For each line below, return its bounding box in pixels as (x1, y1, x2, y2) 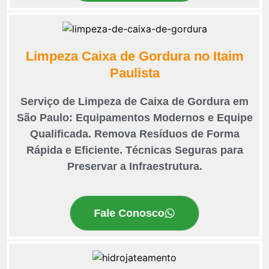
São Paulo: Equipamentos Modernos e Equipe (16, 112, 253, 124)
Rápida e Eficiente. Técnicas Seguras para (26, 144, 243, 157)
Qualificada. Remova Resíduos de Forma (29, 128, 240, 141)
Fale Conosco (94, 207, 164, 219)
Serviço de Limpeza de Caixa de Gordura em (20, 95, 249, 108)
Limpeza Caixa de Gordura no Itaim (25, 49, 244, 64)
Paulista (109, 65, 160, 81)
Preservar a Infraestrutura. (67, 160, 202, 173)
